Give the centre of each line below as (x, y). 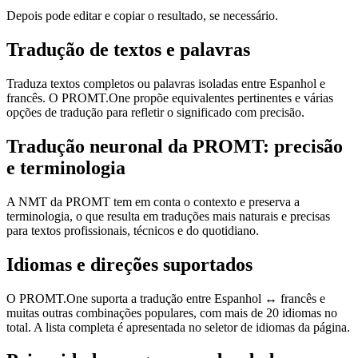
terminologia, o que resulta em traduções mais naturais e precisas (168, 216)
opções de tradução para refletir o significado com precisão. (155, 112)
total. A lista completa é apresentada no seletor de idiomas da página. (178, 327)
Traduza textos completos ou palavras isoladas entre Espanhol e (166, 83)
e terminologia (66, 167)
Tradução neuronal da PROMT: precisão (175, 146)
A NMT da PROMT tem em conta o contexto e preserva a (153, 201)
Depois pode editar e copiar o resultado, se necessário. (142, 16)
